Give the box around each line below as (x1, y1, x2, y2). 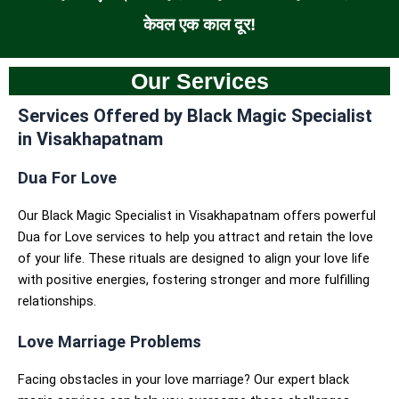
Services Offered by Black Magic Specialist (18, 104, 372, 126)
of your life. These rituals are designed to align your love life (18, 249, 370, 266)
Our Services (130, 68, 269, 94)
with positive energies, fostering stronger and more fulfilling (18, 271, 370, 288)
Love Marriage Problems (18, 332, 201, 352)
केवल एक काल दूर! (142, 14, 256, 34)
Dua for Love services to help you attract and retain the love (18, 228, 373, 245)
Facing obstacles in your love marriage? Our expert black (18, 371, 349, 388)
